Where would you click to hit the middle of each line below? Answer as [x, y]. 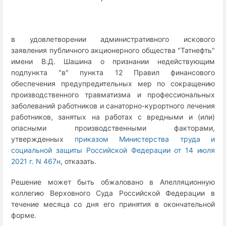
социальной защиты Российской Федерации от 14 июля [113, 150]
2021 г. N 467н [36, 161]
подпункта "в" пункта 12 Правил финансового [113, 72]
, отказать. [78, 161]
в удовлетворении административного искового [113, 39]
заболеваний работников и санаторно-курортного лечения [113, 105]
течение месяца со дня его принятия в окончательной [113, 204]
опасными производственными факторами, [113, 128]
